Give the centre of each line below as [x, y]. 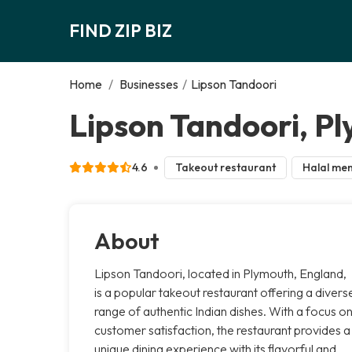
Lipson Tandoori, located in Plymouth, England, [220, 273]
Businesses [149, 84]
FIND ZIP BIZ [121, 30]
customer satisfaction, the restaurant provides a [222, 330]
